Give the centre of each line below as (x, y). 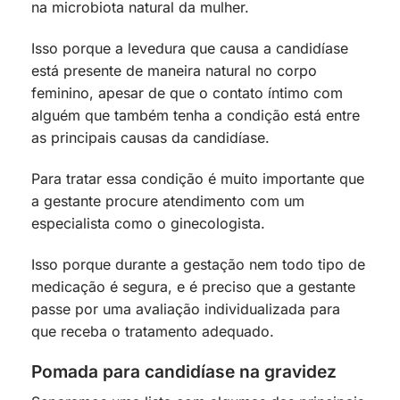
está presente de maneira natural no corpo (174, 70)
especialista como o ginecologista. (148, 223)
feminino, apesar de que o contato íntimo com (187, 92)
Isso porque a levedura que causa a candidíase (190, 48)
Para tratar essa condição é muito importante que (198, 178)
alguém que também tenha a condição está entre (196, 115)
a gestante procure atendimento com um (168, 200)
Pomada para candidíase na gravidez (184, 372)
